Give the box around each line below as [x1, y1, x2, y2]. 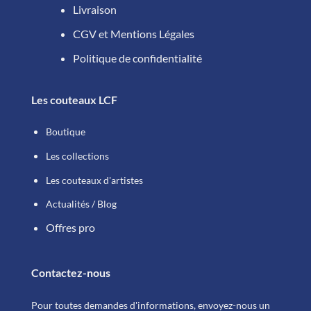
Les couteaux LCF [31, 92, 117, 106]
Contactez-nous [31, 266, 110, 280]
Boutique [45, 126, 85, 138]
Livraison [72, 3, 117, 17]
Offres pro [45, 220, 95, 234]
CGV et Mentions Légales [72, 27, 194, 41]
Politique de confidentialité [72, 51, 202, 65]
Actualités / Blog [45, 198, 117, 210]
